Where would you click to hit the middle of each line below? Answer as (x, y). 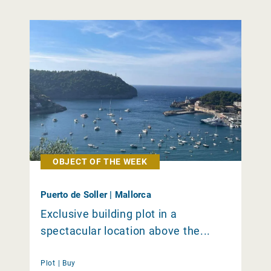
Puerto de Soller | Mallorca (96, 195)
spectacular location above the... (126, 231)
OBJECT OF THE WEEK (100, 162)
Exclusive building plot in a (109, 214)
